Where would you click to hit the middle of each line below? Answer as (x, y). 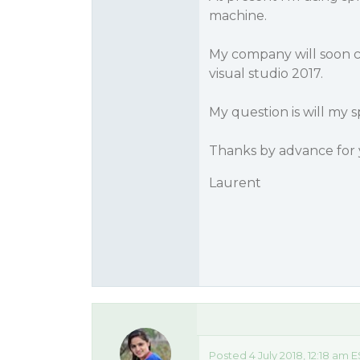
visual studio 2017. (266, 74)
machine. (237, 16)
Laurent (235, 183)
